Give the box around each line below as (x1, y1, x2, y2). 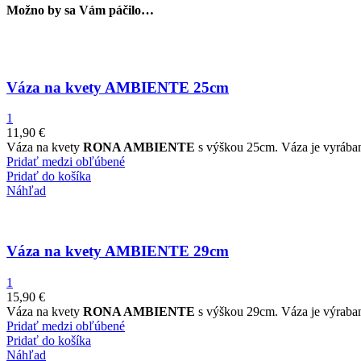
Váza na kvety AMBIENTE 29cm (6, 243, 229, 259)
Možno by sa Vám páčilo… (6, 2, 154, 17)
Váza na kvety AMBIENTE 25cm (6, 78, 229, 96)
